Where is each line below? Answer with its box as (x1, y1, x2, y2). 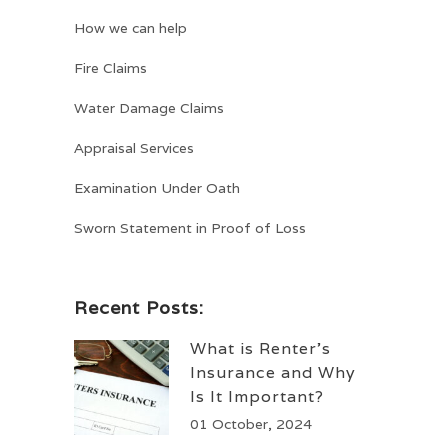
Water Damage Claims (74, 99, 224, 118)
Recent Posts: (74, 296, 204, 320)
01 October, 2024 (190, 415, 312, 434)
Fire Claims (74, 59, 147, 78)
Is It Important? (190, 386, 324, 408)
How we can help (74, 19, 187, 38)
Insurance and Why (190, 362, 356, 384)
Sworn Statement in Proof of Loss (74, 219, 306, 238)
